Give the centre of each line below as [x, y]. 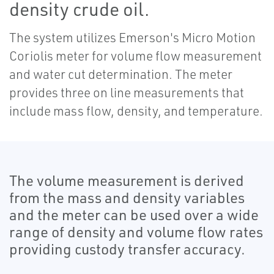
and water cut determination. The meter [121, 74]
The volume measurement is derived [127, 181]
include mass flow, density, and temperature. [136, 111]
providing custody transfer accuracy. [127, 249]
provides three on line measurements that [127, 93]
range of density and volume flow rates [136, 232]
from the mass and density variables [127, 198]
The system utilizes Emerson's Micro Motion [132, 38]
